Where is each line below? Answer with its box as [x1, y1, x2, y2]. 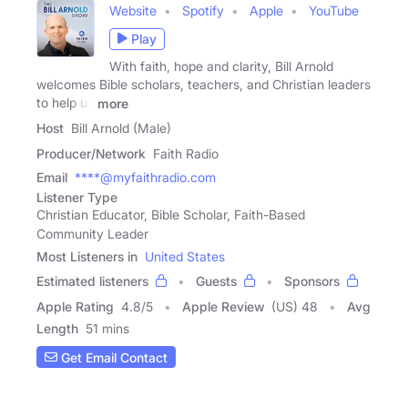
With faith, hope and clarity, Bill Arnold [109, 57, 333, 74]
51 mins [86, 321, 129, 337]
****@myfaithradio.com [75, 169, 216, 186]
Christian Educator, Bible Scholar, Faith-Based [36, 207, 305, 223]
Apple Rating [36, 299, 114, 315]
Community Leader [36, 226, 148, 242]
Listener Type [36, 189, 117, 206]
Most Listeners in [36, 249, 138, 265]
